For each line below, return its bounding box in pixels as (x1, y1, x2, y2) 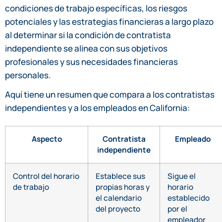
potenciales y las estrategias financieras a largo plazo (5, 16, 214, 28)
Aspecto (31, 134, 62, 145)
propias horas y (96, 182, 150, 193)
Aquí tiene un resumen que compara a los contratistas (5, 89, 215, 101)
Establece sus (96, 171, 145, 182)
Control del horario (13, 171, 79, 182)
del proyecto (96, 204, 140, 215)
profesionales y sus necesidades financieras (5, 56, 178, 68)
